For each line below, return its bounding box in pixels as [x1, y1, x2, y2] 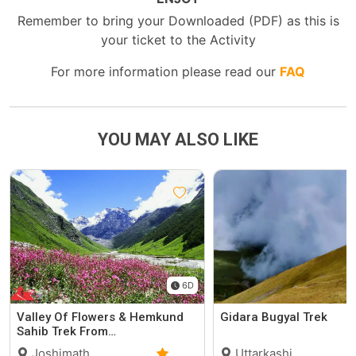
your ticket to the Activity [100, 32, 256, 48]
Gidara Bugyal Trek [219, 310, 327, 325]
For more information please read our [51, 64, 280, 80]
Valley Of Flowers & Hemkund [17, 310, 184, 325]
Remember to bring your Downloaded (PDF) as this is [17, 13, 339, 29]
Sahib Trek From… [17, 324, 117, 339]
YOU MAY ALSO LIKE [98, 130, 258, 150]
